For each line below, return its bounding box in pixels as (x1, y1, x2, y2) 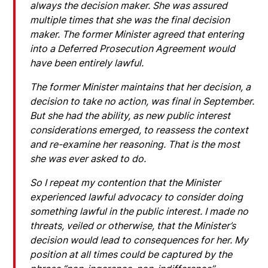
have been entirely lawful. (30, 56, 144, 69)
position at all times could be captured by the (30, 248, 233, 260)
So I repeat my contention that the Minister (30, 176, 221, 188)
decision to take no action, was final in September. (30, 95, 255, 107)
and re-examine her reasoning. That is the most (30, 138, 240, 150)
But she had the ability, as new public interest (30, 109, 231, 121)
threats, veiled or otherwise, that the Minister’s (30, 219, 236, 232)
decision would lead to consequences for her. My (30, 233, 249, 246)
